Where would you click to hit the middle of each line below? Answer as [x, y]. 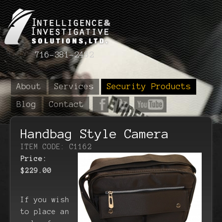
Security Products [149, 86]
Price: [34, 159]
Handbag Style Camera [95, 134]
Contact [66, 104]
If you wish [45, 200]
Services [74, 86]
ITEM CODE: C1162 [56, 147]
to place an [45, 212]
